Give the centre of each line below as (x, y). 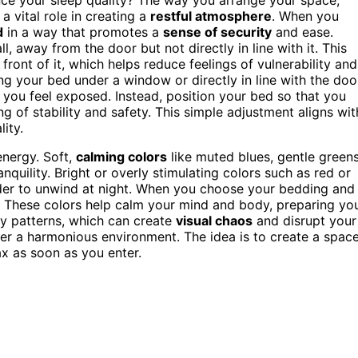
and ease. (302, 32)
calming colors (121, 156)
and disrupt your (304, 220)
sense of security (217, 32)
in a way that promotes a (83, 32)
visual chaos (214, 220)
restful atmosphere (211, 16)
